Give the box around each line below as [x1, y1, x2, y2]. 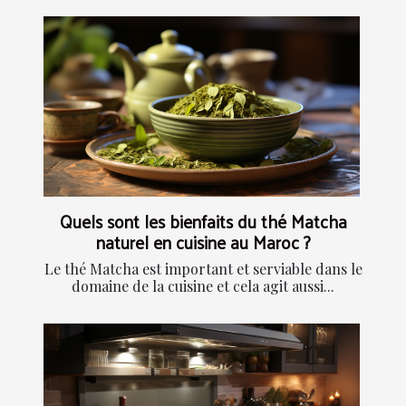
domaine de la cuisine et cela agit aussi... [72, 276, 334, 296]
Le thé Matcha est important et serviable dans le [43, 259, 362, 279]
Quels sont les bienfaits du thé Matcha [59, 206, 347, 237]
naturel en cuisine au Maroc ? [95, 227, 311, 258]
